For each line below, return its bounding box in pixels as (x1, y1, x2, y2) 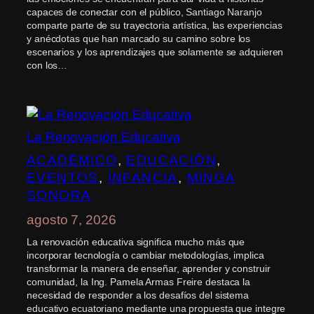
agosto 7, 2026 (27, 212, 116, 227)
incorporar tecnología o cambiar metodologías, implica (27, 249, 264, 261)
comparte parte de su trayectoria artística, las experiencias (27, 19, 282, 31)
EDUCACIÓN (126, 152, 217, 168)
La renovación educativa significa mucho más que (27, 235, 245, 247)
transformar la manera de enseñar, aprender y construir (27, 262, 271, 274)
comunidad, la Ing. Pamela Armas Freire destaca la (27, 275, 251, 287)
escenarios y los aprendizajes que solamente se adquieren (27, 46, 284, 57)
